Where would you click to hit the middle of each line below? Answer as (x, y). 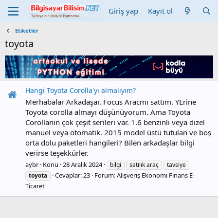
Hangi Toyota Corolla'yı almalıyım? (81, 91)
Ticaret (35, 186)
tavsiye (176, 164)
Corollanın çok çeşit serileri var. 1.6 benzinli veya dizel (115, 122)
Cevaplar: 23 (73, 175)
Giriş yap (124, 11)
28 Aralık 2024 (82, 164)
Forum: (106, 175)
